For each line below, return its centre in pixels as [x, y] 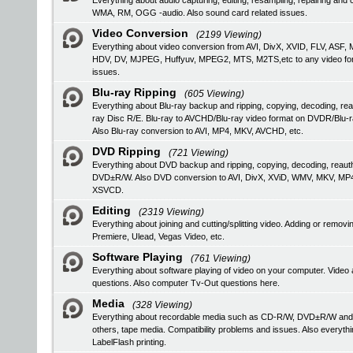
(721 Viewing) [199, 153]
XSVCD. [108, 190]
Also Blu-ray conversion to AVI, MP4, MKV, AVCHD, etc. [198, 131]
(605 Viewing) [214, 94]
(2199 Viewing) [229, 35]
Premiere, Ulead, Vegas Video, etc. [158, 236]
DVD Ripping [126, 151]
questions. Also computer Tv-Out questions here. [186, 283]
